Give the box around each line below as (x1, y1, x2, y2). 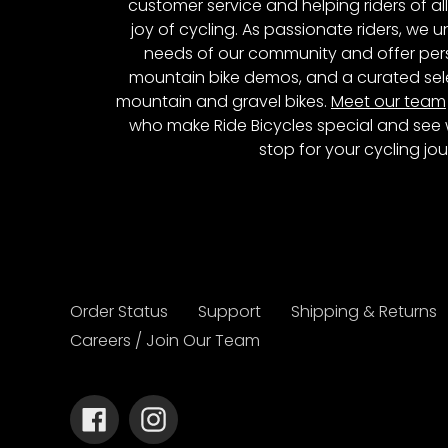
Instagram (165, 405, 245, 429)
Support (198, 299, 261, 323)
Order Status (70, 299, 168, 323)
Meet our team (330, 90, 446, 114)
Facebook (106, 405, 184, 429)
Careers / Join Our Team (70, 328, 260, 352)
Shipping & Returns (291, 299, 437, 323)
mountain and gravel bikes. (115, 90, 331, 114)
